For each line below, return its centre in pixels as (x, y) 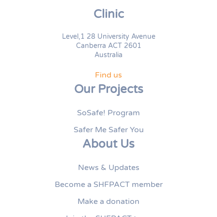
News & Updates (108, 168)
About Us (108, 144)
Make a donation (108, 202)
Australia (108, 55)
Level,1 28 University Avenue (108, 37)
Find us (108, 75)
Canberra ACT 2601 (108, 46)
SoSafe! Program (108, 113)
